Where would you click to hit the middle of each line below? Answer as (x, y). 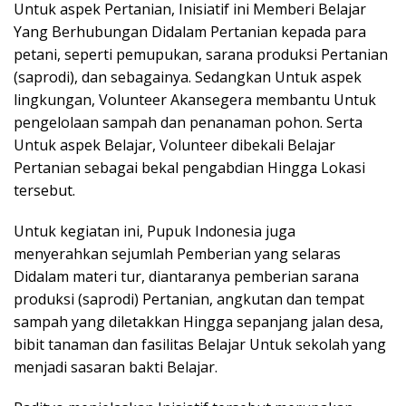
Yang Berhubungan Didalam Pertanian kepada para (190, 32)
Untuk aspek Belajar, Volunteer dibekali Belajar (174, 145)
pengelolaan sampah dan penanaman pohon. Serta (188, 122)
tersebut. (44, 190)
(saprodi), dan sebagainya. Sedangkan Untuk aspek (188, 77)
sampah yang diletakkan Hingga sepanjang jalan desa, (198, 322)
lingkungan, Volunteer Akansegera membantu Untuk (195, 100)
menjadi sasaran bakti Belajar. (116, 367)
